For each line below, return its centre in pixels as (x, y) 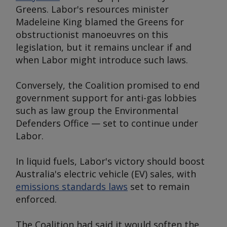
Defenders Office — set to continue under (107, 123)
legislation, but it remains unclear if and (104, 47)
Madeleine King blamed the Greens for (100, 22)
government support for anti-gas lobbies (106, 98)
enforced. (36, 199)
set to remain (159, 186)
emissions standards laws (72, 186)
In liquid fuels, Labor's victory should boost (110, 161)
